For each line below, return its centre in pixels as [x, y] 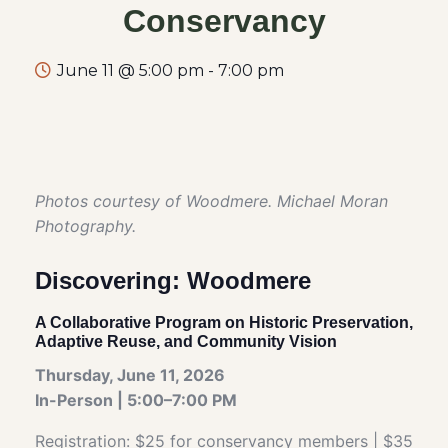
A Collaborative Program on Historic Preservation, [224, 322]
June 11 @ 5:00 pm [130, 70]
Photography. [85, 225]
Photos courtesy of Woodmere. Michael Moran [211, 200]
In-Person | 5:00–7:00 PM [136, 399]
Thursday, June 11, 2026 [130, 374]
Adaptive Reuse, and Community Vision [186, 341]
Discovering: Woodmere [173, 280]
